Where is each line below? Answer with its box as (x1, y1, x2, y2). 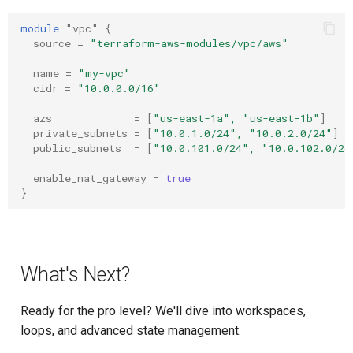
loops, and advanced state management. (20, 323, 241, 338)
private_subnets (33, 125, 128, 140)
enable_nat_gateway (33, 170, 147, 185)
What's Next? (20, 263, 130, 286)
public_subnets (33, 140, 121, 155)
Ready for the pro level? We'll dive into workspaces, (20, 303, 306, 318)
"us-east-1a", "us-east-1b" (153, 110, 320, 125)
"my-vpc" (78, 65, 131, 80)
